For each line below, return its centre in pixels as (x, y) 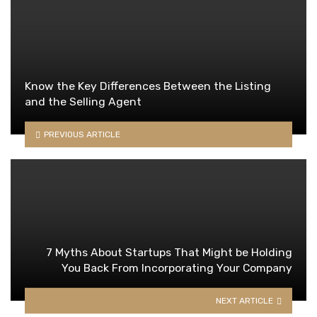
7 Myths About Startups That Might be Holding (169, 252)
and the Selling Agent (83, 101)
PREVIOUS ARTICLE (82, 134)
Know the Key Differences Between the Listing (148, 86)
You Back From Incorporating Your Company (177, 267)
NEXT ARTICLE (245, 300)
